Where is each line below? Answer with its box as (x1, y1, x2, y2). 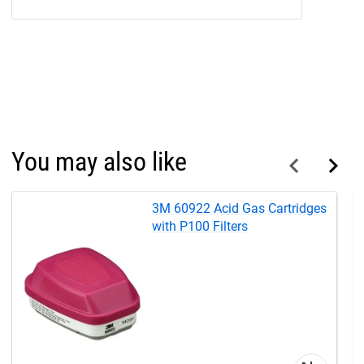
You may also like (11, 145, 187, 177)
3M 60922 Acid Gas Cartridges (152, 200, 327, 216)
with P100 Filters (152, 218, 248, 234)
